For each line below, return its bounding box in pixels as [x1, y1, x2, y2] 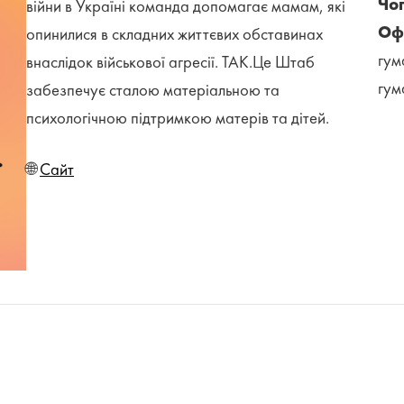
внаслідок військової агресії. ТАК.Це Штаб [26, 55, 316, 72]
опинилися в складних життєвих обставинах [26, 27, 324, 44]
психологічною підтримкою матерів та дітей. [26, 111, 330, 128]
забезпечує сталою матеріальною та [26, 83, 280, 100]
